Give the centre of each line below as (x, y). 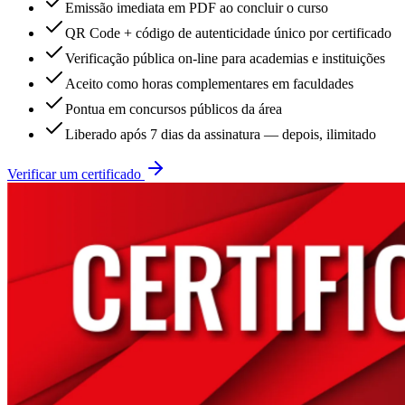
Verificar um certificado (76, 174)
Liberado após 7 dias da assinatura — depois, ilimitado (221, 135)
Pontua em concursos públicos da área (174, 109)
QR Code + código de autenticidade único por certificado (228, 33)
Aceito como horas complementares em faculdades (209, 84)
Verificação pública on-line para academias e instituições (225, 59)
